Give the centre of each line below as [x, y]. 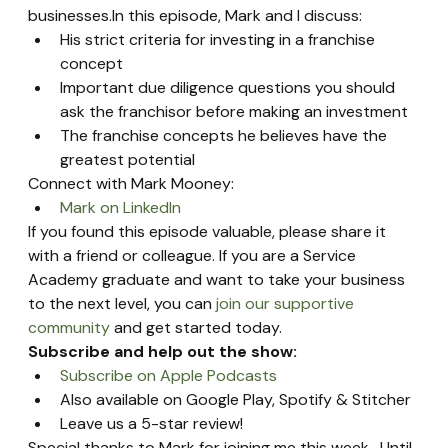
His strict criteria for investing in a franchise [220, 40]
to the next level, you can [122, 304]
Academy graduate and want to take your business [219, 280]
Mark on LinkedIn [121, 208]
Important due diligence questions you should [230, 88]
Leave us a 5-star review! [152, 424]
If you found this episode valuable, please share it [209, 232]
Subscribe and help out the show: [163, 352]
